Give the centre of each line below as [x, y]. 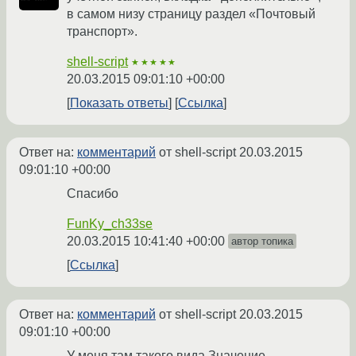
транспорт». [102, 32]
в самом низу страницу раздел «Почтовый [191, 14]
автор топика [262, 242]
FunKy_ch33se [110, 224]
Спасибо [93, 194]
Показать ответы [119, 103]
